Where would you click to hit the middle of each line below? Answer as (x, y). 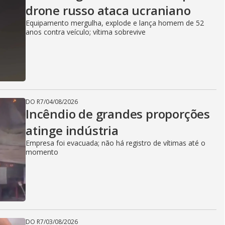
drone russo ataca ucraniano (108, 10)
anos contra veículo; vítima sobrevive (86, 32)
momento (42, 152)
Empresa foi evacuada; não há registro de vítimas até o (116, 143)
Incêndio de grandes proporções (118, 114)
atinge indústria (72, 130)
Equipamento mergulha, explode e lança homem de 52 (115, 23)
